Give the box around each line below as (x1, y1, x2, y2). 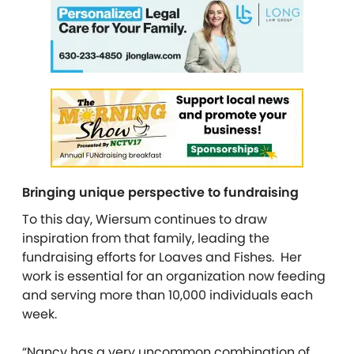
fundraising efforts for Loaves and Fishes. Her (22, 247, 302, 266)
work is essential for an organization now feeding (22, 266, 326, 285)
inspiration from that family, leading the (22, 228, 269, 247)
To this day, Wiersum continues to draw (22, 209, 267, 228)
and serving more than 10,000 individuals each (22, 285, 313, 304)
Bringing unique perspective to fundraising (22, 183, 299, 201)
